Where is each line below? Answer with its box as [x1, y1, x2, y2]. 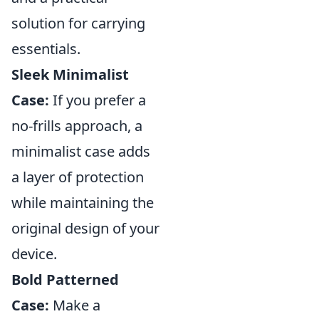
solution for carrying [11, 13, 145, 33]
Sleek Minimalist [11, 64, 129, 84]
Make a [49, 295, 100, 315]
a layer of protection [11, 167, 144, 187]
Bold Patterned [11, 269, 119, 289]
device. [11, 244, 57, 263]
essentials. [11, 38, 80, 58]
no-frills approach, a [11, 115, 142, 135]
